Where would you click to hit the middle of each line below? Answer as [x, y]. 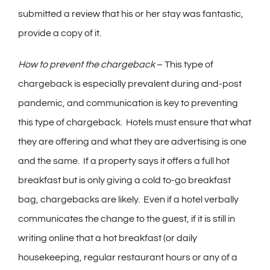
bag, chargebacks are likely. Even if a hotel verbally [128, 200]
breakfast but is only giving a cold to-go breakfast [124, 181]
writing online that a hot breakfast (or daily [108, 238]
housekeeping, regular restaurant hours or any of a [128, 258]
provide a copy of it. [60, 33]
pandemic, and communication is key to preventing [128, 103]
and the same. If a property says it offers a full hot [124, 161]
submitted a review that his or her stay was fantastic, [131, 14]
